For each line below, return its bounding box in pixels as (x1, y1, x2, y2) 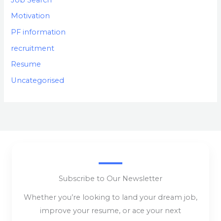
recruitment (11, 43, 55, 53)
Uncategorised (11, 75, 65, 85)
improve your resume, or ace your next (40, 206, 181, 216)
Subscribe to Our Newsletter (59, 174, 162, 184)
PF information (11, 28, 66, 37)
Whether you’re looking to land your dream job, (24, 193, 197, 202)
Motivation (11, 11, 50, 21)
